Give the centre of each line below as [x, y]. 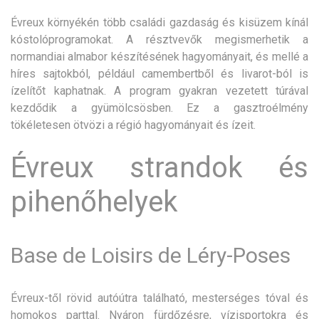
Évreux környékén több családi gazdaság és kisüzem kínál [159, 23]
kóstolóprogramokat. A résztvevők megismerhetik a [159, 40]
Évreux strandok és [159, 168]
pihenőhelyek [94, 202]
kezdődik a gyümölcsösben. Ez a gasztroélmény [159, 108]
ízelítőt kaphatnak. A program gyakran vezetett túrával [159, 91]
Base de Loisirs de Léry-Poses [151, 256]
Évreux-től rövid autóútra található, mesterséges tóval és [159, 298]
